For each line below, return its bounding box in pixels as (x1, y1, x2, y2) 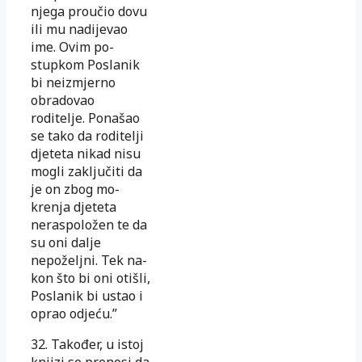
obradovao (31, 90, 95, 109)
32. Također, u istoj (31, 335, 144, 353)
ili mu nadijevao (31, 19, 128, 38)
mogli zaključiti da (31, 162, 142, 180)
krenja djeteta (31, 197, 116, 216)
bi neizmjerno (31, 73, 116, 91)
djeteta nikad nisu (31, 144, 141, 162)
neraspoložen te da (31, 215, 147, 234)
